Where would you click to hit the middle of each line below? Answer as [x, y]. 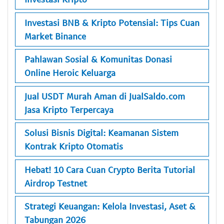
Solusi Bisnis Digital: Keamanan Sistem [101, 133]
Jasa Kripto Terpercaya [69, 109]
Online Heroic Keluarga [70, 73]
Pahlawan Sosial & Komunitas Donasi [98, 59]
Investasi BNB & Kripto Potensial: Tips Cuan [112, 22]
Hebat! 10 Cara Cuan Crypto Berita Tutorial [110, 169]
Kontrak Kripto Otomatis [74, 146]
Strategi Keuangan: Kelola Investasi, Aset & [110, 206]
